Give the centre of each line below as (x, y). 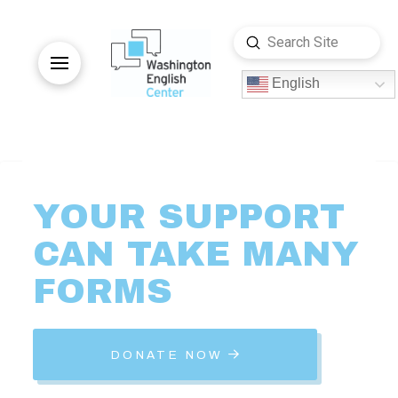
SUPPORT (251, 216)
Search (254, 53)
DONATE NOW (167, 354)
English (294, 84)
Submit (275, 42)
